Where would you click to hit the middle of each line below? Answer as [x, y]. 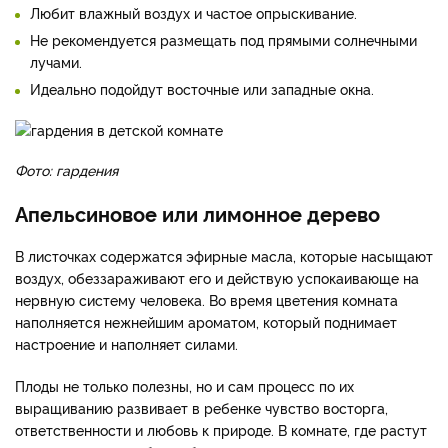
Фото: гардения [66, 170]
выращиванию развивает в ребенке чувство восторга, [201, 408]
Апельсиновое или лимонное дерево [197, 213]
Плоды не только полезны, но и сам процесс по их [184, 386]
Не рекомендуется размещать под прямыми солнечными [223, 40]
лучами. [56, 62]
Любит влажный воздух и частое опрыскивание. [193, 13]
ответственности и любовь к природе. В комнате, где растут [221, 430]
